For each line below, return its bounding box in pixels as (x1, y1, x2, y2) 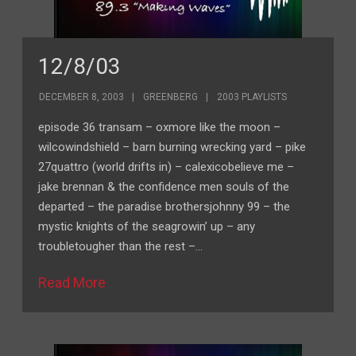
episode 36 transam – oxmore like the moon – (38, 120, 281, 134)
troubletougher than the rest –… (38, 239, 203, 253)
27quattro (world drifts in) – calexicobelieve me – (38, 160, 295, 174)
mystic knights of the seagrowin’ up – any (38, 219, 256, 234)
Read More (38, 274, 106, 291)
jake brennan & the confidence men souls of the (38, 180, 290, 194)
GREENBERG (143, 91, 199, 103)
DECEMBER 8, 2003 (39, 91, 125, 103)
